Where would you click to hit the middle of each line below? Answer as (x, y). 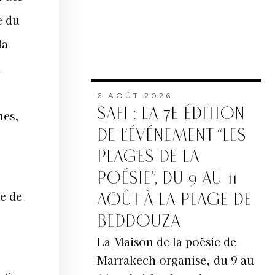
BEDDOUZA (138, 222)
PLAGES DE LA (148, 157)
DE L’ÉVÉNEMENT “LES (171, 136)
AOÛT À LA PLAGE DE (174, 200)
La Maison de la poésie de (166, 242)
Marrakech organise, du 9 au (175, 260)
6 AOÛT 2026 (134, 96)
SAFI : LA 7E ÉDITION (171, 114)
